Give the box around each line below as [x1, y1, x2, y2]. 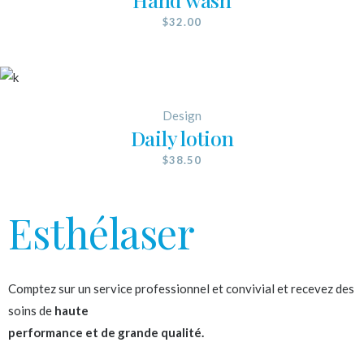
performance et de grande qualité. [8, 324, 204, 340]
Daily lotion [130, 123, 234, 151]
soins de [8, 302, 54, 318]
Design [162, 107, 201, 123]
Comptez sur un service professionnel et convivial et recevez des [8, 280, 354, 296]
